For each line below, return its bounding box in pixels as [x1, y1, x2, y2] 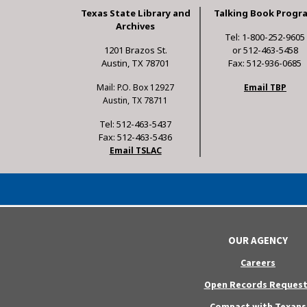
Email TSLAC [109, 145, 162, 157]
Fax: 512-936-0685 [228, 57, 302, 70]
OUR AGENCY [228, 234, 288, 247]
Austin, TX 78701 [101, 57, 170, 70]
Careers [241, 256, 275, 269]
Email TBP [243, 82, 286, 94]
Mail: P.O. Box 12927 [97, 82, 175, 94]
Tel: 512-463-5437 [99, 118, 172, 131]
